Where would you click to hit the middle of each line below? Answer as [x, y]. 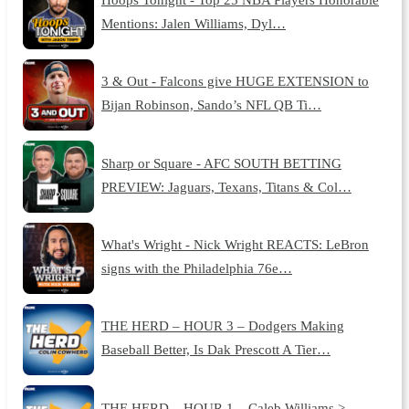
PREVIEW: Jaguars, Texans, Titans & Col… [226, 186]
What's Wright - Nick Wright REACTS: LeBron [235, 244]
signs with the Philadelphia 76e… [196, 267]
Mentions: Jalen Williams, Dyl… [193, 23]
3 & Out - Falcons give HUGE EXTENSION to [235, 81]
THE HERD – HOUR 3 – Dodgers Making [222, 326]
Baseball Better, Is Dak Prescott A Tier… [215, 350]
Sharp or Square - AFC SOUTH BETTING [221, 163]
